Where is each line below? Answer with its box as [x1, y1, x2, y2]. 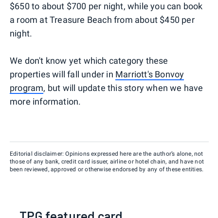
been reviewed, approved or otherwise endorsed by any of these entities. [10, 165, 204, 173]
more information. [10, 96, 81, 107]
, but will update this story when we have [43, 82, 203, 93]
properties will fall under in [10, 69, 115, 79]
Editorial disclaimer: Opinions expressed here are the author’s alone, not [10, 150, 203, 157]
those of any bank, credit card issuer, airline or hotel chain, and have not [10, 158, 204, 165]
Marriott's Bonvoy [115, 69, 184, 79]
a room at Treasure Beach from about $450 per [10, 14, 195, 25]
